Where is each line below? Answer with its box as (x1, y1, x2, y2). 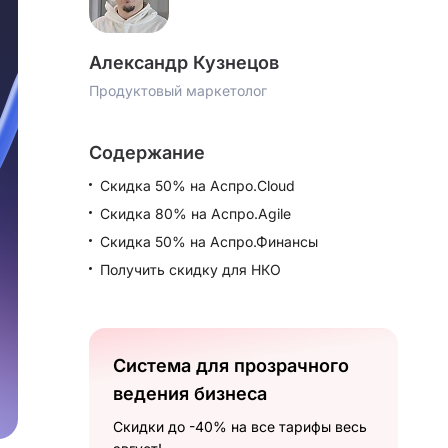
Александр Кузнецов (89, 52, 279, 73)
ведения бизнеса (113, 383, 267, 404)
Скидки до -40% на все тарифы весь (113, 418, 367, 435)
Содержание (89, 142, 205, 163)
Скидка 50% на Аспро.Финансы (100, 233, 318, 250)
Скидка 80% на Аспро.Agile (100, 205, 291, 222)
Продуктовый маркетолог (89, 82, 267, 99)
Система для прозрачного (113, 355, 349, 376)
